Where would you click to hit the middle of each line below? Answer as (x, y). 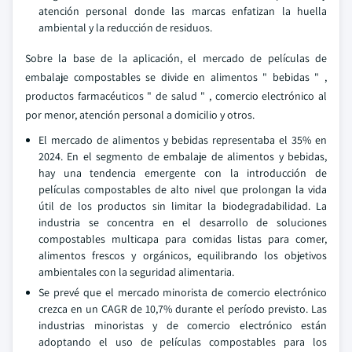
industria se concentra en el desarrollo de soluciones (183, 222)
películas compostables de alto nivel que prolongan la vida (183, 189)
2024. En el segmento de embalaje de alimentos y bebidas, (183, 156)
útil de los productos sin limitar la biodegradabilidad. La (183, 206)
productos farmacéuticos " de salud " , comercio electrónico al (176, 96)
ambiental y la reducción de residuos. (125, 27)
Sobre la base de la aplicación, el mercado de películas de (176, 58)
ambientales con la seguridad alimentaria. (136, 272)
